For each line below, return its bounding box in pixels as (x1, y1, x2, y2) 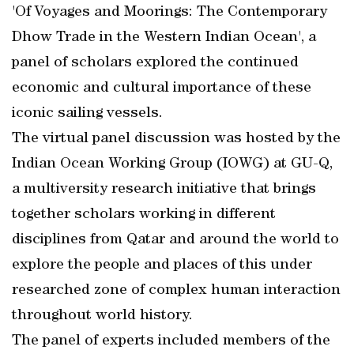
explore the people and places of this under (12, 258, 312, 273)
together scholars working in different (12, 207, 276, 223)
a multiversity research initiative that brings (12, 182, 316, 198)
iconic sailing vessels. (12, 106, 163, 122)
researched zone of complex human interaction (12, 283, 341, 299)
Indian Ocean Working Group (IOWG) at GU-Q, (12, 156, 333, 172)
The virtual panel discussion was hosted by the (12, 131, 341, 147)
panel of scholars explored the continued (12, 55, 299, 71)
